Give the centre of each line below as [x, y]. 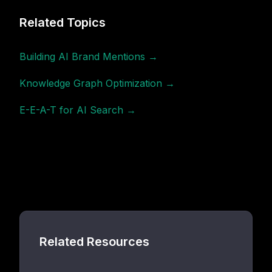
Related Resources [94, 242]
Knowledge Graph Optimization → [97, 83]
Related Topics [63, 22]
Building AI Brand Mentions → [89, 56]
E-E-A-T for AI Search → [78, 110]
